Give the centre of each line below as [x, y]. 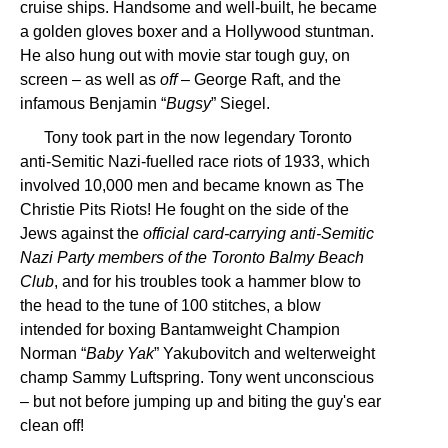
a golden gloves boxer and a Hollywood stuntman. [197, 31]
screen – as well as [90, 79]
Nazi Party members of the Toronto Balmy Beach [192, 257]
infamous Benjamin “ [93, 103]
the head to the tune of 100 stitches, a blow [170, 305]
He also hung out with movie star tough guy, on [185, 55]
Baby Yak [120, 353]
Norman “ [53, 353]
